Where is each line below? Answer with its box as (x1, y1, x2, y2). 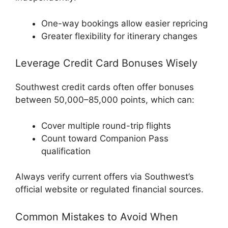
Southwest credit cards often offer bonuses (15, 82, 194, 92)
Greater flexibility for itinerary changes (41, 31, 197, 41)
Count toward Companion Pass (41, 133, 168, 144)
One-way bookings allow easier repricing (41, 18, 208, 28)
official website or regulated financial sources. (15, 184, 204, 194)
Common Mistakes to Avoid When (15, 210, 178, 223)
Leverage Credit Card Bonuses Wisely (15, 57, 197, 69)
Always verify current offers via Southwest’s (15, 172, 194, 182)
